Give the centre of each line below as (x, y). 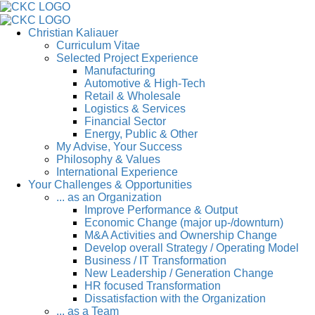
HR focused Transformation (153, 285)
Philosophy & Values (108, 159)
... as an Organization (109, 197)
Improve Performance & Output (161, 210)
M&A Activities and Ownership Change (181, 235)
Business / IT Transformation (155, 260)
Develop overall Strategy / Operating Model (192, 247)
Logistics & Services (135, 108)
